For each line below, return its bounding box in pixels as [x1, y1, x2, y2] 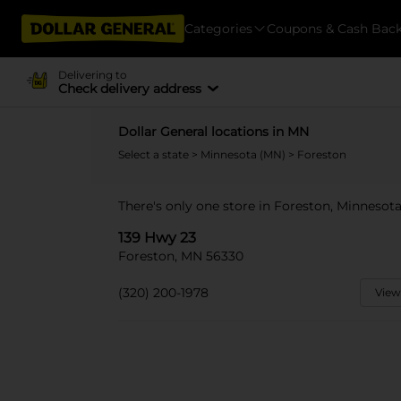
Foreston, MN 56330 [118, 248, 243, 264]
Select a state [118, 148, 192, 161]
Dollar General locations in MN [118, 124, 309, 140]
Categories [184, 20, 252, 37]
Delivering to [57, 67, 127, 81]
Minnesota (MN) [200, 148, 288, 161]
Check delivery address [57, 80, 201, 97]
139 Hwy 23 [118, 229, 196, 246]
